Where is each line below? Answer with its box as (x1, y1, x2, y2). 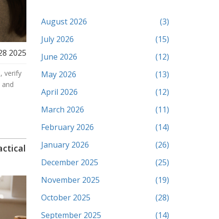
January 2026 (41, 139, 89, 150)
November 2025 (41, 175, 100, 185)
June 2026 (41, 51, 77, 62)
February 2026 (41, 122, 94, 132)
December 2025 (41, 157, 98, 168)
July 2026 (41, 34, 74, 44)
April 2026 (41, 87, 78, 97)
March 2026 (41, 104, 84, 115)
